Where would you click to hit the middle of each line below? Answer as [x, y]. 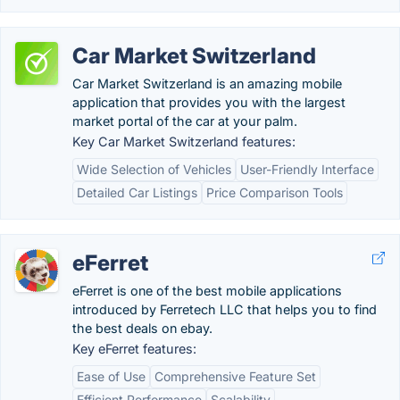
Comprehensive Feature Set [235, 376]
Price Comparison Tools [275, 192]
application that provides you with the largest [209, 102]
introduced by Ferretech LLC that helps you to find [225, 309]
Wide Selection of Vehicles [154, 169]
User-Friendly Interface [307, 169]
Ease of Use [111, 376]
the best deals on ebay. [142, 328]
